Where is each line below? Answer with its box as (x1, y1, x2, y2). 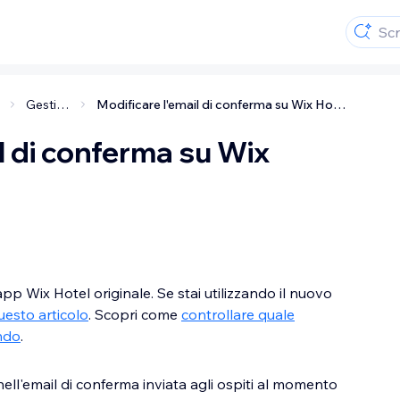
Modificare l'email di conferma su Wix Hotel (333, 96, 346, 112)
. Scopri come (88, 305, 181, 323)
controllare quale (181, 305, 295, 323)
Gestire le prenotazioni (55, 96, 69, 112)
